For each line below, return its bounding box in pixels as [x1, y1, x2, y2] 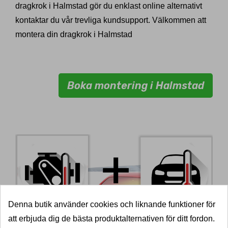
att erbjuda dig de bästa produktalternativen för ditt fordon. [8, 214, 215, 223]
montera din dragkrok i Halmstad [15, 30, 132, 39]
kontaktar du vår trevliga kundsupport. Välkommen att [15, 16, 206, 25]
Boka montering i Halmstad [67, 79, 204, 92]
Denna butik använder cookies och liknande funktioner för [8, 200, 215, 209]
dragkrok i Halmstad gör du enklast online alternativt [15, 2, 202, 11]
